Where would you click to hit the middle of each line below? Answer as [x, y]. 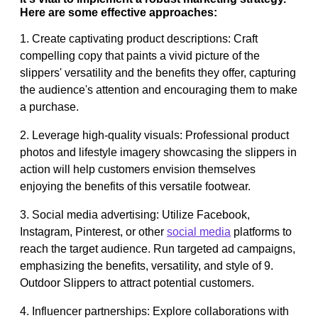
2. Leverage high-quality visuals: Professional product [154, 135]
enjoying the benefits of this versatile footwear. [135, 186]
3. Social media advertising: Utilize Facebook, [135, 214]
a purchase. [49, 106]
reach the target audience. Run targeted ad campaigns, [158, 248]
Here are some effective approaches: [119, 12]
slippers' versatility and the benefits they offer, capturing [158, 72]
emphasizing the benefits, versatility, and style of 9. [147, 265]
